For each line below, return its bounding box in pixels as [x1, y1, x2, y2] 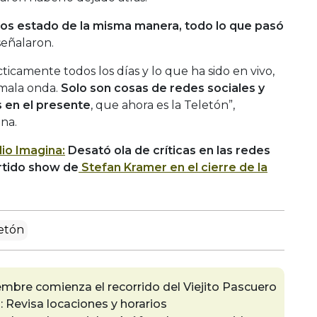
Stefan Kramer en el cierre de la [79, 160, 267, 174]
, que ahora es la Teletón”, [91, 98, 235, 112]
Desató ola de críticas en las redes [65, 143, 270, 157]
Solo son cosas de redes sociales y [61, 81, 265, 95]
